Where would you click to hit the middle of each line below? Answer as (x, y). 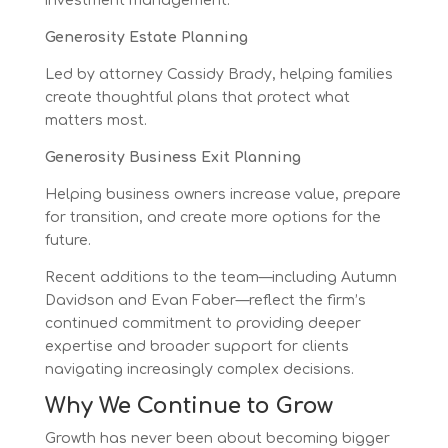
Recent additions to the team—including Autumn (220, 277)
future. (67, 240)
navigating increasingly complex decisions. (199, 369)
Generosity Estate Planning (146, 37)
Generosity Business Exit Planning (172, 157)
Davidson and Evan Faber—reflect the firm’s (205, 300)
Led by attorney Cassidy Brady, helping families (218, 74)
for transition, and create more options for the (212, 217)
